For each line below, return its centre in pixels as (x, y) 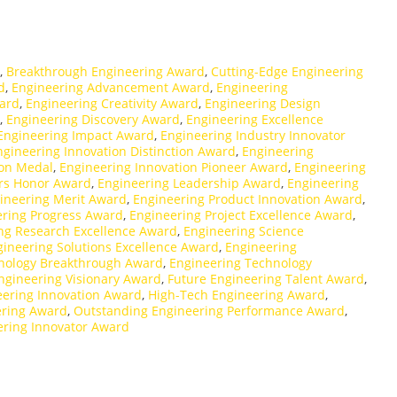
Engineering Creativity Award (112, 104)
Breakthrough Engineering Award (105, 72)
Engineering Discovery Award (93, 120)
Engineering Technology (241, 263)
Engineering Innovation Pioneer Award (174, 167)
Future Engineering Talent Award (266, 279)
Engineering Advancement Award (111, 88)
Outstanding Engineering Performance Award (209, 311)
